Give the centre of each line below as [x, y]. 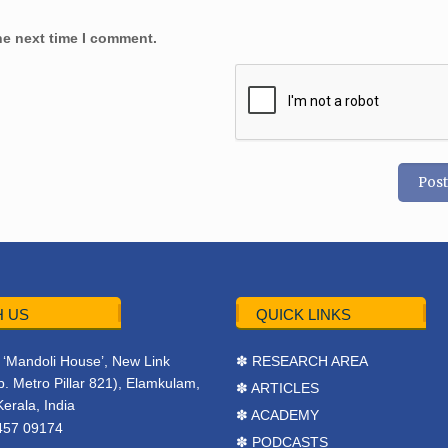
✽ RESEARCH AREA [302, 361]
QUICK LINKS [304, 315]
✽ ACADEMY [278, 415]
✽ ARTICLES [278, 388]
